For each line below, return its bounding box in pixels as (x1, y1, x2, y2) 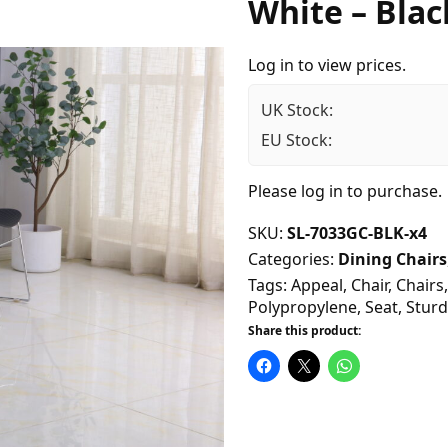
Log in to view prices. (248, 54, 406, 77)
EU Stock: (261, 129, 332, 152)
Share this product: (248, 322, 361, 340)
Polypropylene (248, 296, 357, 319)
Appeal (291, 274, 343, 297)
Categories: (248, 248, 338, 271)
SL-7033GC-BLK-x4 (287, 222, 427, 245)
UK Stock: (261, 99, 333, 122)
